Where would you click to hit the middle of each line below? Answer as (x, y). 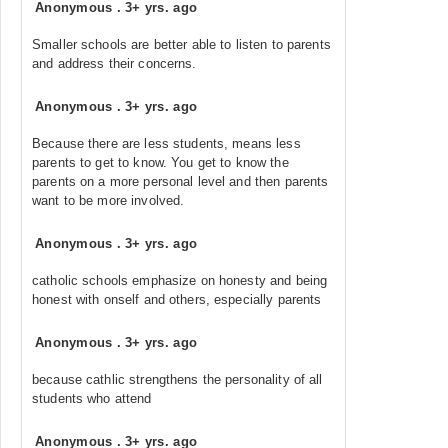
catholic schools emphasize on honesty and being (180, 280)
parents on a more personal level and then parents (180, 181)
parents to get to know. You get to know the (160, 162)
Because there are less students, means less (166, 143)
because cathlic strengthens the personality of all (177, 379)
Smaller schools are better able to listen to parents (181, 44)
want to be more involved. (108, 200)
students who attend (92, 398)
